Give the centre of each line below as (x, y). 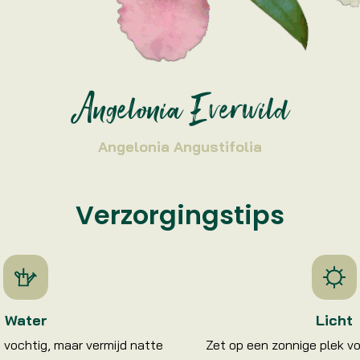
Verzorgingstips (180, 215)
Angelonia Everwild (180, 113)
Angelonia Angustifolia (180, 147)
